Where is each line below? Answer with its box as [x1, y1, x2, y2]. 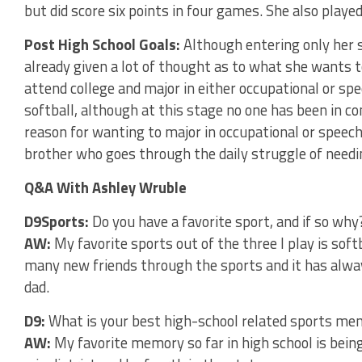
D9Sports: [24, 209, 92, 233]
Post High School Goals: [24, 32, 183, 56]
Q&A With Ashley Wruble [24, 175, 187, 199]
